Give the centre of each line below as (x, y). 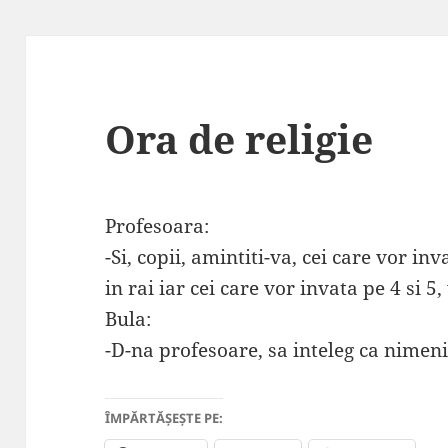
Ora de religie (239, 139)
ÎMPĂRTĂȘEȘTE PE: (164, 418)
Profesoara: (157, 226)
